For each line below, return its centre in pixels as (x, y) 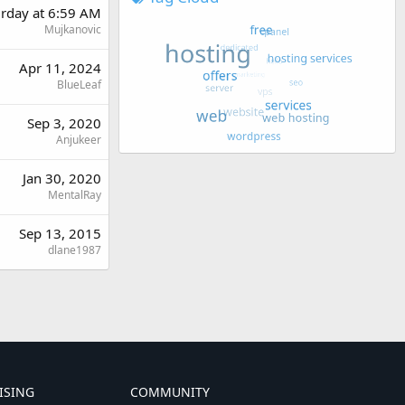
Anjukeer (79, 140)
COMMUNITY (170, 392)
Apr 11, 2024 (60, 68)
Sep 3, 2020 (64, 123)
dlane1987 (75, 250)
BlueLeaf (79, 85)
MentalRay (75, 195)
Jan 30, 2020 (62, 178)
